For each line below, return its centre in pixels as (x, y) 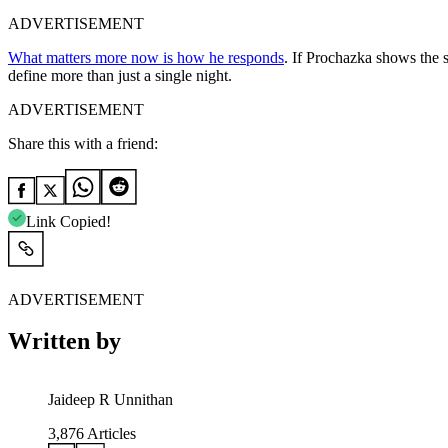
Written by (64, 341)
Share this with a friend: (83, 143)
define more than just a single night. (120, 75)
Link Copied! (68, 221)
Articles (110, 434)
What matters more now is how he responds (146, 57)
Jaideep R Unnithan (110, 400)
